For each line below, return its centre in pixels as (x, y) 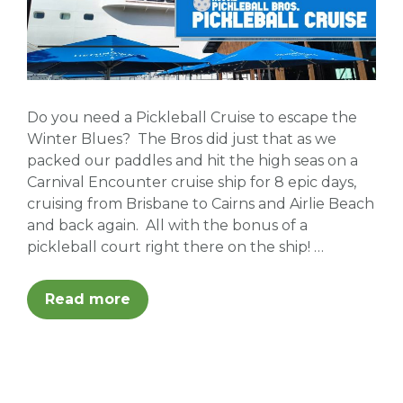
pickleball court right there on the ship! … (175, 247)
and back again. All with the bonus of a (167, 226)
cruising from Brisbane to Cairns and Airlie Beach (201, 204)
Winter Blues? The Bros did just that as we (182, 139)
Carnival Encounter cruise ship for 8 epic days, (192, 183)
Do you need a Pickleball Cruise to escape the (192, 118)
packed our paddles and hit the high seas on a (193, 161)
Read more (88, 300)
